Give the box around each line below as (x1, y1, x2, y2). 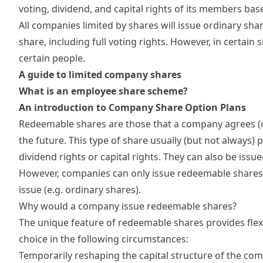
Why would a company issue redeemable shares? (19, 199, 237, 213)
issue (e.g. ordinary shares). (19, 183, 141, 196)
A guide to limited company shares (19, 68, 181, 81)
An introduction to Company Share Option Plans (19, 100, 246, 114)
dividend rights (19, 150, 86, 163)
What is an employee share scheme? (19, 84, 188, 97)
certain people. (19, 51, 85, 65)
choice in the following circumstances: (19, 232, 188, 245)
